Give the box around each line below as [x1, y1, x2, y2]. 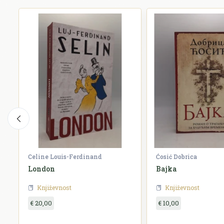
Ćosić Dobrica [156, 152, 197, 161]
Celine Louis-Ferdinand [28, 152, 102, 161]
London [28, 164, 55, 174]
